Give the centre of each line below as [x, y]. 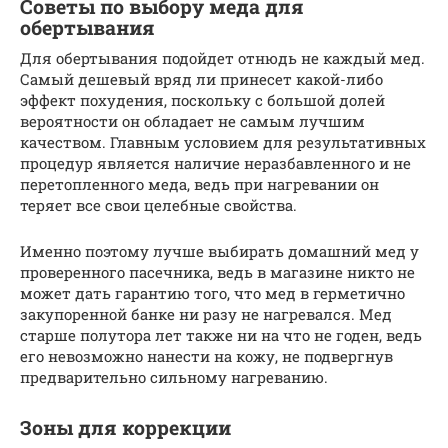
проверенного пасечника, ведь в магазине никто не [217, 272]
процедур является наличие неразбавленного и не [215, 163]
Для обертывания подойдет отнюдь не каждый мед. [222, 58]
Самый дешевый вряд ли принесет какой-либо [201, 79]
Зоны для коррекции [125, 428]
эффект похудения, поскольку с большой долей [202, 100]
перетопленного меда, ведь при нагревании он [199, 184]
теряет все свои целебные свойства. [158, 205]
